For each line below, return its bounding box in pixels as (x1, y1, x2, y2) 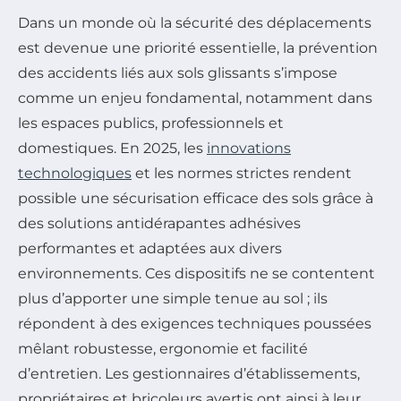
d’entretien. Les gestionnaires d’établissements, (18, 365, 360, 383)
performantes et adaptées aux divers (18, 240, 282, 258)
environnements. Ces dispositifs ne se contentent (18, 265, 375, 283)
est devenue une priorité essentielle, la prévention (18, 39, 378, 57)
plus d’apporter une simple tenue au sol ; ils (18, 290, 328, 308)
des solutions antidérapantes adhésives (18, 215, 301, 233)
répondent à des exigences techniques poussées (18, 315, 371, 333)
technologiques (18, 165, 132, 183)
